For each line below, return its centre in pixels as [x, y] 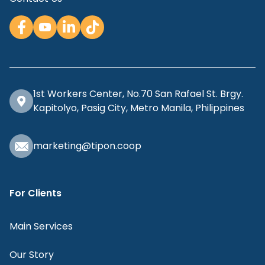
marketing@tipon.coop [87, 146]
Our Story [32, 254]
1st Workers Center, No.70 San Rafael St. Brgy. [138, 93]
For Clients [35, 193]
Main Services [41, 226]
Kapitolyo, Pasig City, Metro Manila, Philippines [139, 108]
